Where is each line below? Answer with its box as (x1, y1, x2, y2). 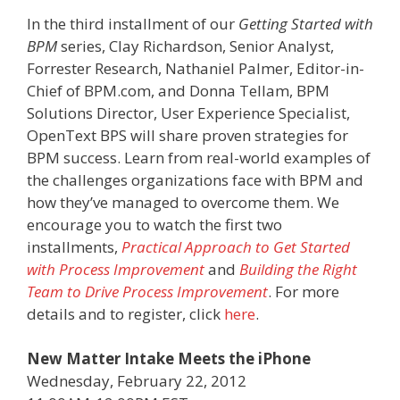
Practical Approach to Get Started (121, 236, 350, 257)
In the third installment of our (27, 12, 238, 34)
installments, (27, 236, 121, 257)
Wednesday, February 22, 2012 (27, 371, 246, 391)
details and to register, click (27, 303, 224, 324)
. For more (268, 280, 339, 302)
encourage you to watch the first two (27, 213, 282, 235)
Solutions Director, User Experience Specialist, (27, 102, 350, 123)
